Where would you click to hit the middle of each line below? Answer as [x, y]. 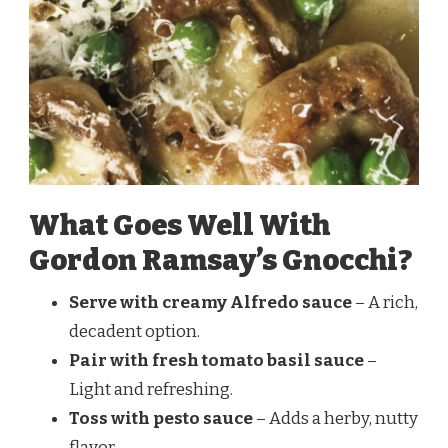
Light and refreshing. [151, 390]
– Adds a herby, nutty [335, 419]
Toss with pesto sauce [161, 419]
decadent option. [134, 332]
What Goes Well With [179, 226]
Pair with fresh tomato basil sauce [216, 361]
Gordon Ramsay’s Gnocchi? [220, 261]
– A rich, [385, 303]
